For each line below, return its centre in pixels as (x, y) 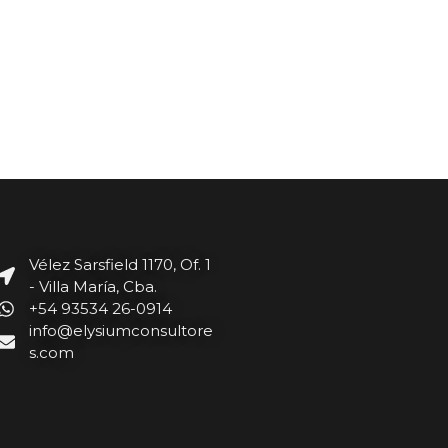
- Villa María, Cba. (93, 286)
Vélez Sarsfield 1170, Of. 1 (120, 264)
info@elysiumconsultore (121, 330)
